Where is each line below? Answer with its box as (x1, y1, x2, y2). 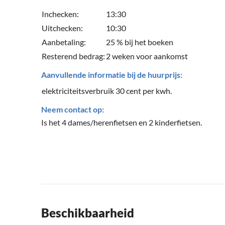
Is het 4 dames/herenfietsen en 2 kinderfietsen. (41, 118, 202, 128)
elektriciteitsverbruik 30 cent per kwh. (42, 86, 172, 96)
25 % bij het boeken (106, 37, 173, 47)
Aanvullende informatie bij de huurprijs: (41, 70, 182, 80)
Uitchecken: (42, 23, 83, 33)
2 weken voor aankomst (106, 51, 188, 61)
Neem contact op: (41, 104, 104, 115)
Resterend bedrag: (42, 51, 105, 61)
